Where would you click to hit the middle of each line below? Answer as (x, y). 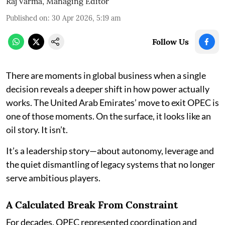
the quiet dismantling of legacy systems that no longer (110, 164)
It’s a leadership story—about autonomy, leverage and (110, 150)
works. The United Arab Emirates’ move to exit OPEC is (113, 102)
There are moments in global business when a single (106, 75)
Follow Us (171, 41)
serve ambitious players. (53, 178)
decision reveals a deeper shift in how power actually (108, 89)
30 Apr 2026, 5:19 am (86, 18)
